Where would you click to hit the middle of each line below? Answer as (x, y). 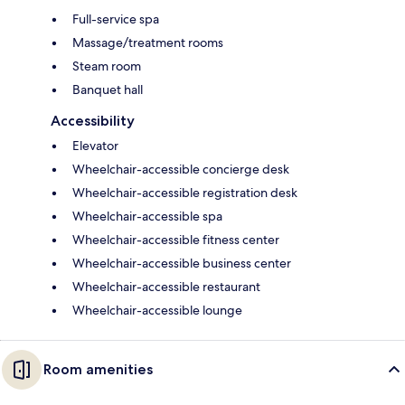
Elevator (95, 145)
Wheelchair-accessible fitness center (176, 239)
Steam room (107, 66)
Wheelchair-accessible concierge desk (181, 169)
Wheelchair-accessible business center (182, 263)
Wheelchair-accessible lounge (157, 310)
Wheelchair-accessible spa (147, 216)
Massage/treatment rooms (148, 42)
